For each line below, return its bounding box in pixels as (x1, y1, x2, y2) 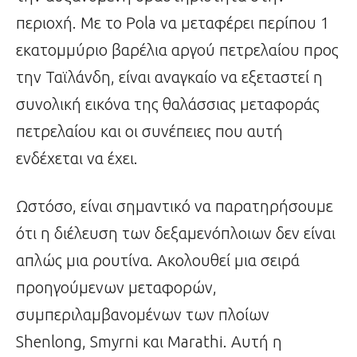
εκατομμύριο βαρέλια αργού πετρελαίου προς (16, 41, 339, 60)
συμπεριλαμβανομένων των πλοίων (16, 305, 269, 324)
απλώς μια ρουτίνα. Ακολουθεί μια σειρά (16, 251, 300, 270)
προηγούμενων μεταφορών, (16, 278, 217, 297)
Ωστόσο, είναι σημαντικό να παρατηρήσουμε (16, 197, 333, 216)
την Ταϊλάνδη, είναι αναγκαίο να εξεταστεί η (16, 68, 323, 87)
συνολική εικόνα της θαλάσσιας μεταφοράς (16, 95, 320, 114)
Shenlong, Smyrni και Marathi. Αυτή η (16, 332, 282, 351)
